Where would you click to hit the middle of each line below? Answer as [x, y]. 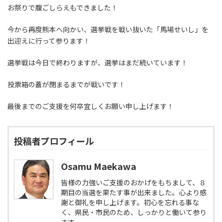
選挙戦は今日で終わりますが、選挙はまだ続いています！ [98, 63]
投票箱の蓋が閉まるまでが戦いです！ [66, 84]
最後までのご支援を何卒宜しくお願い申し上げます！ [91, 106]
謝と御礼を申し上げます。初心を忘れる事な [130, 202]
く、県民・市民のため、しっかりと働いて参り [134, 212]
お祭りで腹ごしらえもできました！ [63, 8]
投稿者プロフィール [54, 141]
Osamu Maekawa [99, 166]
